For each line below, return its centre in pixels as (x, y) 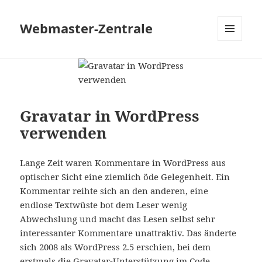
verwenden (63, 132)
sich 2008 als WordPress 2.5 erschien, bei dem (116, 247)
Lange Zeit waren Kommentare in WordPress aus (123, 162)
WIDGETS (234, 65)
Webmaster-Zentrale (87, 28)
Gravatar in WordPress (110, 116)
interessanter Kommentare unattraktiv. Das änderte (128, 232)
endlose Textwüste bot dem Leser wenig (104, 204)
